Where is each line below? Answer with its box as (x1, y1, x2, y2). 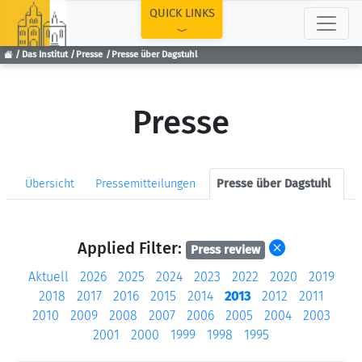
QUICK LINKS (149, 6, 215, 20)
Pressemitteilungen (95, 177, 196, 191)
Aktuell (27, 268, 69, 284)
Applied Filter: (77, 238, 186, 258)
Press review (190, 242, 260, 257)
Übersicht (25, 177, 74, 191)
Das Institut (21, 49, 68, 61)
